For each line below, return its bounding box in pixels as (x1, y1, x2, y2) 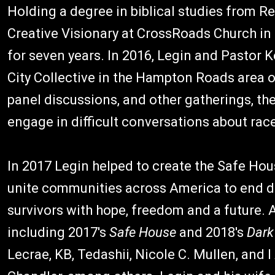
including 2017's (7, 225, 109, 241)
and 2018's (176, 225, 247, 241)
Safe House (109, 225, 176, 241)
